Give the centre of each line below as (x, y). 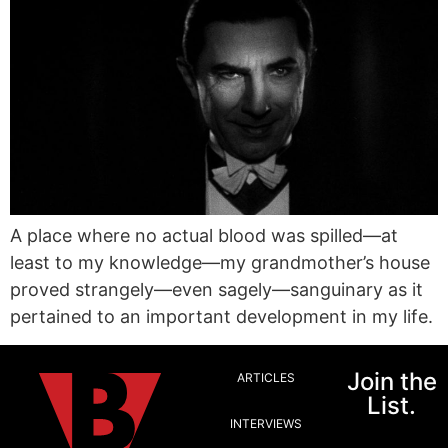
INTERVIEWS (265, 423)
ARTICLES (265, 377)
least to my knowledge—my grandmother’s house (220, 263)
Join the (391, 381)
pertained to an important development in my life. (221, 317)
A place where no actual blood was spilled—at (204, 236)
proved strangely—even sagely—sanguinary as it (216, 290)
